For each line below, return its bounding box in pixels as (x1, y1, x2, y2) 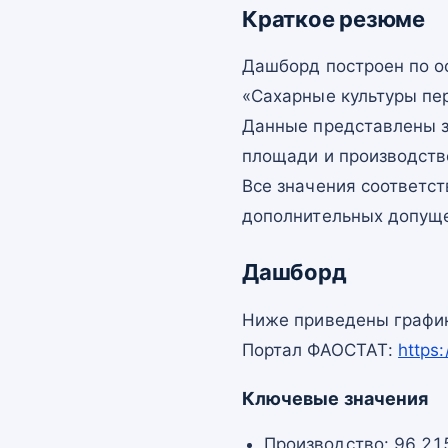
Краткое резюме (242, 6, 425, 32)
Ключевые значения (242, 387, 429, 409)
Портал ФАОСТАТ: (242, 339, 399, 360)
